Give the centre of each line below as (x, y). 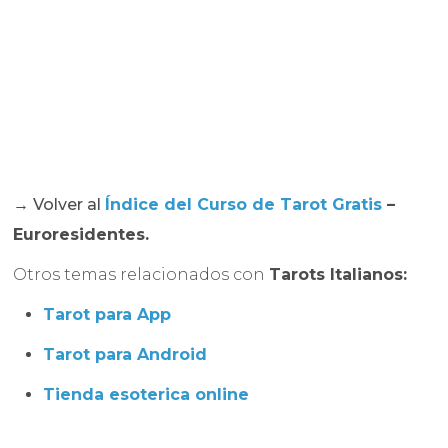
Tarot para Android (125, 355)
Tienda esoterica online (146, 395)
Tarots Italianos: (338, 275)
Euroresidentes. (81, 235)
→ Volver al (59, 205)
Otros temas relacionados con (141, 275)
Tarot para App (107, 315)
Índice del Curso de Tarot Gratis (244, 205)
